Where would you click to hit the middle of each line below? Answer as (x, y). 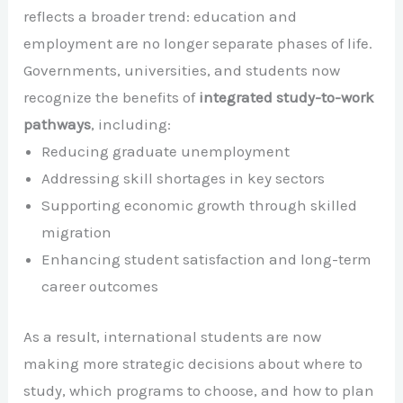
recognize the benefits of (112, 98)
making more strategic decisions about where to (193, 363)
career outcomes (100, 287)
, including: (131, 125)
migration (77, 233)
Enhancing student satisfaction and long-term (207, 260)
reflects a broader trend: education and (161, 17)
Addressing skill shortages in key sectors (184, 179)
